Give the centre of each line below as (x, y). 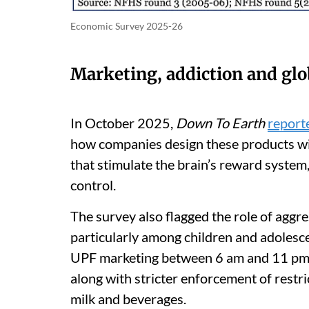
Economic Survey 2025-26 (127, 26)
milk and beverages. (128, 298)
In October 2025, (122, 122)
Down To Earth (219, 122)
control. (94, 185)
